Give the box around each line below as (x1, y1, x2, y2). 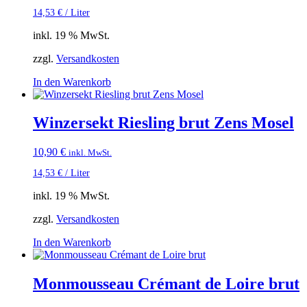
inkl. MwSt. (69, 147, 112, 158)
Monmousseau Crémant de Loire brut (33, 275, 299, 293)
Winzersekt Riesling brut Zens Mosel (33, 114, 294, 132)
